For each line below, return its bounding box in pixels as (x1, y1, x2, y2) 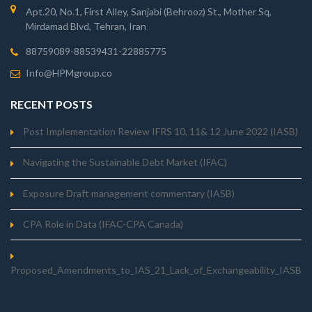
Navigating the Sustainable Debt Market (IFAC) (23, 156, 227, 169)
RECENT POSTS (10, 97, 93, 111)
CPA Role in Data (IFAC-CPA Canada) (23, 218, 183, 230)
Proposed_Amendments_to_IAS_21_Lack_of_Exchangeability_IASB (10, 263, 302, 276)
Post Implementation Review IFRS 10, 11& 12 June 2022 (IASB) (23, 125, 298, 137)
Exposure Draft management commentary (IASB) (23, 187, 235, 199)
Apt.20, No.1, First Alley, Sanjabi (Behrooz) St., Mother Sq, (26, 5, 272, 17)
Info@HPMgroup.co (26, 66, 112, 79)
